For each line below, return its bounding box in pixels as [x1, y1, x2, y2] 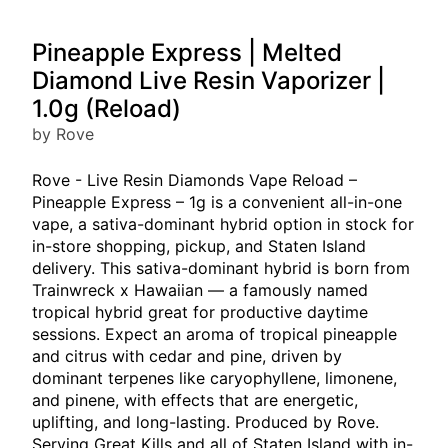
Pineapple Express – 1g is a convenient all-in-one [32, 192, 402, 212]
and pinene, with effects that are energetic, [32, 390, 358, 410]
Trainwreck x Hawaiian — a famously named [32, 280, 368, 300]
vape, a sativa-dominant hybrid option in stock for [32, 214, 414, 234]
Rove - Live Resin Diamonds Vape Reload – [32, 170, 357, 190]
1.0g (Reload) [32, 94, 181, 123]
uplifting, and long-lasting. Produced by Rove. [32, 412, 379, 432]
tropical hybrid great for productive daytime [32, 302, 368, 322]
